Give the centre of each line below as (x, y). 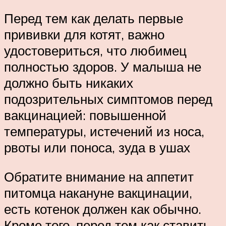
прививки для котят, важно (84, 35)
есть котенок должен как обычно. (103, 209)
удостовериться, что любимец (95, 51)
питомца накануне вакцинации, (98, 193)
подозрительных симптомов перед (108, 99)
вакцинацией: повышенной (85, 115)
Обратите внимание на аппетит (99, 177)
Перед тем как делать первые (94, 18)
